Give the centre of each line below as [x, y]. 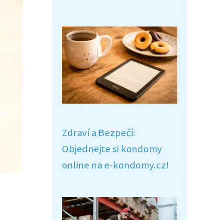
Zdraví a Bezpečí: [99, 133]
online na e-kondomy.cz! [115, 165]
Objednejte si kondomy [112, 149]
